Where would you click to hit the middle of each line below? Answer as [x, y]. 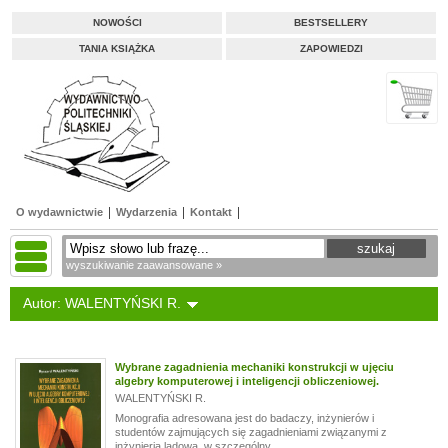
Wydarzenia [146, 212]
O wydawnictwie [59, 212]
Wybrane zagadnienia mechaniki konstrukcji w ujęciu [254, 367]
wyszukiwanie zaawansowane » [144, 265]
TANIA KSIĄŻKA [117, 48]
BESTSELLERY [331, 22]
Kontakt [211, 212]
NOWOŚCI [117, 22]
